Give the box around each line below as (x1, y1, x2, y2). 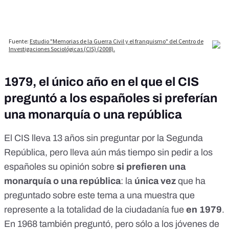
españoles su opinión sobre (4, 162, 117, 172)
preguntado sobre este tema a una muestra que (4, 190, 195, 201)
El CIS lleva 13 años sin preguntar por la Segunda (4, 133, 203, 144)
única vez (134, 176, 178, 187)
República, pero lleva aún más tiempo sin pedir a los (4, 147, 213, 158)
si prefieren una (117, 162, 186, 172)
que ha (178, 176, 205, 187)
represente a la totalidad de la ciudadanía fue (4, 204, 186, 215)
